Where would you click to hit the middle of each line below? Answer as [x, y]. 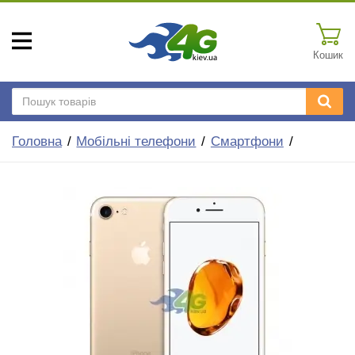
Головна [37, 141]
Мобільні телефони [136, 141]
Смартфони [247, 141]
